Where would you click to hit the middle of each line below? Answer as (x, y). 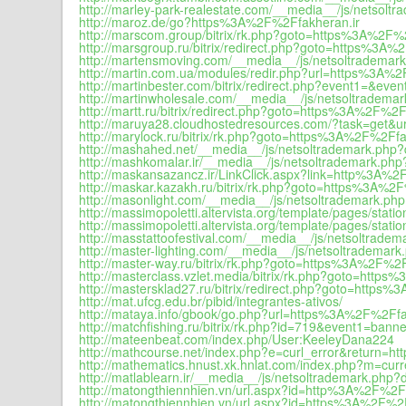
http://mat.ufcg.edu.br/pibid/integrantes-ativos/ (211, 301)
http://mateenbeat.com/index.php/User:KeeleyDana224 (237, 339)
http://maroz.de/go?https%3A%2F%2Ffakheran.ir (219, 22)
